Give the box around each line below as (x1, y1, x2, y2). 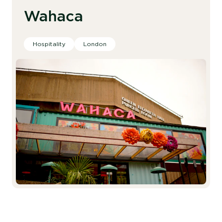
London (83, 40, 107, 48)
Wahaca (24, 6, 83, 25)
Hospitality (33, 40, 65, 48)
